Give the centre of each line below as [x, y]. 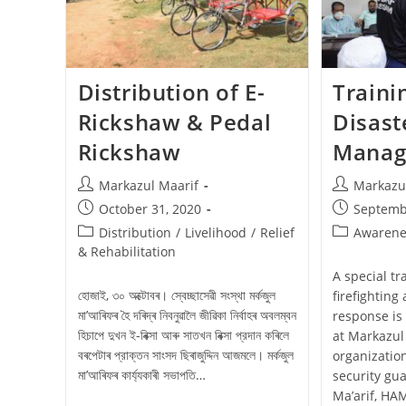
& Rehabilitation [126, 251]
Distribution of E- [171, 92]
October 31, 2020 [150, 208]
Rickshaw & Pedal [174, 121]
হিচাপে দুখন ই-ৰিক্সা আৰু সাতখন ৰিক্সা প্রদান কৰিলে [183, 334]
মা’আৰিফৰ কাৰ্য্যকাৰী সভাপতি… [141, 374]
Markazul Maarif [148, 185]
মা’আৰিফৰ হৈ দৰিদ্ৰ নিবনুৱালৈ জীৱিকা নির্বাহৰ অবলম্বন [187, 314]
